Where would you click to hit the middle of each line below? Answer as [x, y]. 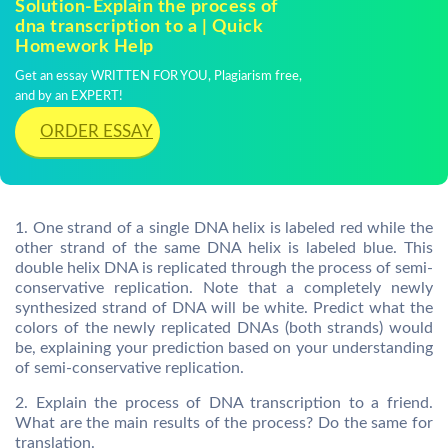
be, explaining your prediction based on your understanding [224, 348]
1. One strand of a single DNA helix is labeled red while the [224, 228]
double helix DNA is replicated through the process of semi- [224, 268]
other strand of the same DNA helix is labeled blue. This [224, 248]
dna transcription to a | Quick [139, 27]
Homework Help [84, 47]
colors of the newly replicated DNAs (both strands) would [224, 328]
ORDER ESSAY [96, 131]
